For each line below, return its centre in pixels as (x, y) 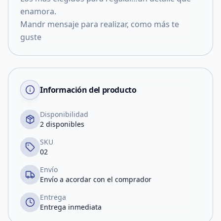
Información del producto (88, 90)
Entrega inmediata (71, 207)
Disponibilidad (64, 114)
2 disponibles (62, 124)
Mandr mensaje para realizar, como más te (100, 24)
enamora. (38, 11)
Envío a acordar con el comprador (96, 179)
